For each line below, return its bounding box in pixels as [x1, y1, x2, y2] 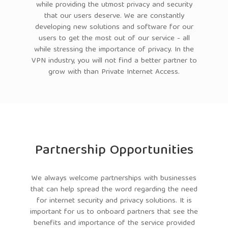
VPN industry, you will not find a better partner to [31, 54, 197, 68]
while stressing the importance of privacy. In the [34, 43, 194, 57]
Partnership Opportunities [35, 139, 193, 163]
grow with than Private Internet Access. [48, 66, 180, 79]
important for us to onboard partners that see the [30, 206, 198, 219]
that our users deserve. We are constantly [44, 10, 184, 23]
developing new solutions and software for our [35, 21, 193, 35]
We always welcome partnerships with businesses [32, 172, 196, 186]
